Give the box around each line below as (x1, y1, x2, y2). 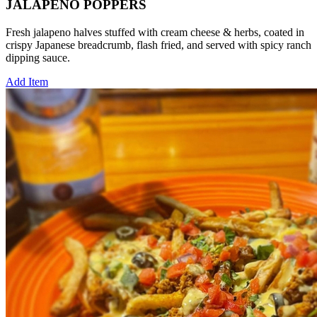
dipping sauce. (6, 51, 70, 64)
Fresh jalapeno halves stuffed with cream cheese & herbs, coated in (6, 25, 304, 38)
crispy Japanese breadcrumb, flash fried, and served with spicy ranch (6, 38, 311, 51)
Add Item (6, 75, 48, 88)
